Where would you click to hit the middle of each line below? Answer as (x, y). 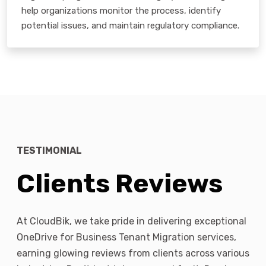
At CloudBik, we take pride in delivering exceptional (131, 221)
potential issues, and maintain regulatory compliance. (130, 25)
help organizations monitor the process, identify (121, 10)
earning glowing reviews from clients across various (133, 253)
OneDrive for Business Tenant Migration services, (126, 237)
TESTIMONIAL (49, 150)
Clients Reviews (119, 183)
